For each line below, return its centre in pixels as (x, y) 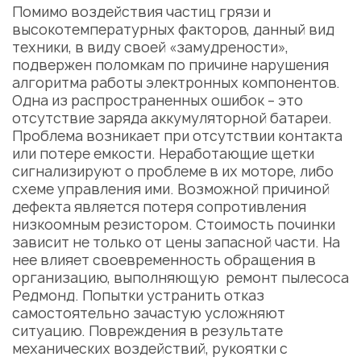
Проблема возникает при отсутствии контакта (177, 136)
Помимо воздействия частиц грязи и (141, 12)
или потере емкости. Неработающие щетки (163, 154)
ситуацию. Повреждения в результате (147, 331)
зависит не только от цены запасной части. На (176, 242)
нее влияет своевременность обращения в (164, 260)
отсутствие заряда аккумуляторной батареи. (172, 118)
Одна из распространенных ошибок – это (158, 100)
